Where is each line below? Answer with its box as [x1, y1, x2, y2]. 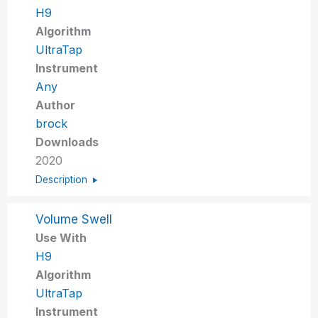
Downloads [35, 134, 99, 149]
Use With [35, 230, 87, 245]
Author [35, 97, 76, 112]
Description [35, 173, 88, 185]
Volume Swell [35, 212, 113, 226]
